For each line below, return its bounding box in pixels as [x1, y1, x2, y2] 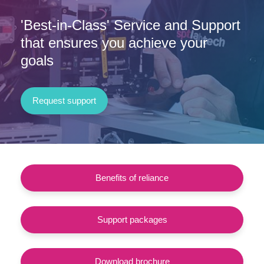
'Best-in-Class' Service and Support [21, 17, 240, 34]
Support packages [97, 214, 167, 225]
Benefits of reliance [95, 173, 169, 183]
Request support [32, 95, 96, 106]
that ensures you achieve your [21, 35, 207, 51]
